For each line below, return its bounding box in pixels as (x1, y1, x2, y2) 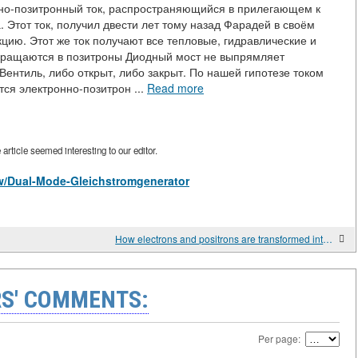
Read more (147, 80, 204, 97)
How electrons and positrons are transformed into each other (323, 232, 333, 246)
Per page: (258, 332, 305, 346)
